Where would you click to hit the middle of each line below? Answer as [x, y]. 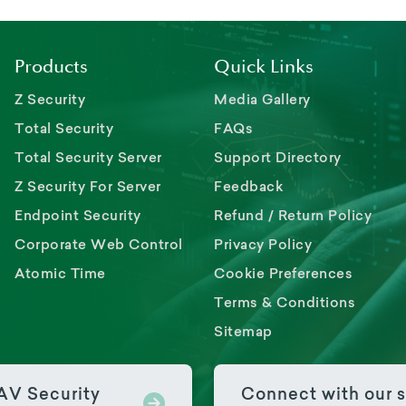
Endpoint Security [78, 215]
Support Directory [278, 157]
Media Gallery [262, 99]
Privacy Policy [263, 244]
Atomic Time [60, 273]
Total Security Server [88, 157]
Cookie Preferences [283, 273]
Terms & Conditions [285, 302]
